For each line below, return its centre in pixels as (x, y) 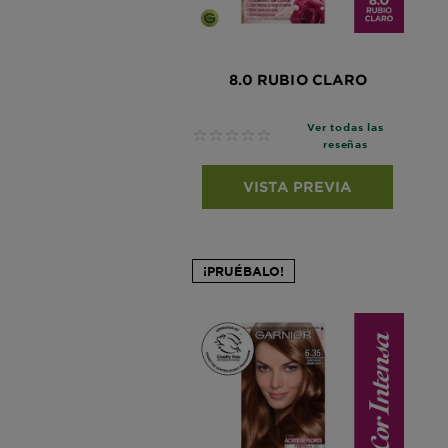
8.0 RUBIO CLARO (298, 79)
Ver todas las (345, 126)
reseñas (345, 143)
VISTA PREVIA (298, 186)
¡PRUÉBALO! (243, 270)
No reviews (235, 136)
